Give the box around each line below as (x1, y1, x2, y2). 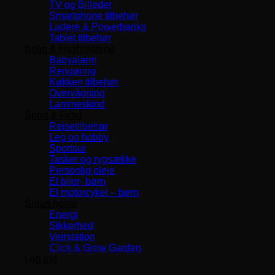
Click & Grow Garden (49, 242, 141, 253)
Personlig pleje (49, 165, 115, 176)
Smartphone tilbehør (49, 10, 138, 21)
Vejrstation (49, 231, 95, 242)
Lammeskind (49, 98, 105, 109)
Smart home (25, 198, 77, 209)
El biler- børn (49, 176, 106, 187)
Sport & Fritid (25, 109, 82, 120)
